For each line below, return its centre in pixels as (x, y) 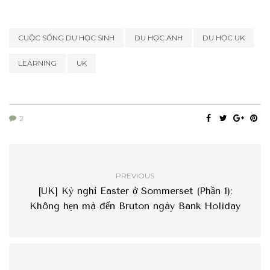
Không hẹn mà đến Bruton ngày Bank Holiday (135, 206)
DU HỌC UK (224, 37)
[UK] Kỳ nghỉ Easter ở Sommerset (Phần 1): (135, 190)
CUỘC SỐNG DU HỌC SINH (66, 37)
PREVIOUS (135, 175)
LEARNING (37, 63)
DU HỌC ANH (159, 37)
